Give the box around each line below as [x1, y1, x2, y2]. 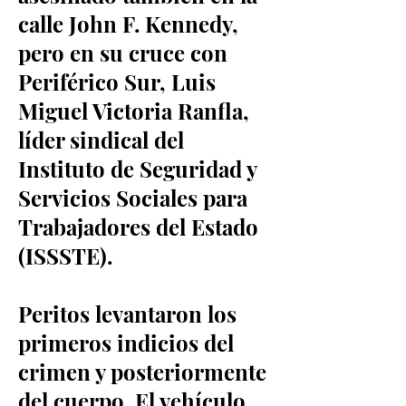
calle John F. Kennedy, [18, 9, 238, 38]
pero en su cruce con [18, 38, 227, 67]
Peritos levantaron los [18, 299, 237, 328]
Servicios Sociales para [18, 183, 247, 212]
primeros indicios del [18, 328, 234, 357]
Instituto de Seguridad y [18, 154, 256, 183]
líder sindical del [18, 125, 184, 154]
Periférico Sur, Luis [18, 67, 216, 96]
